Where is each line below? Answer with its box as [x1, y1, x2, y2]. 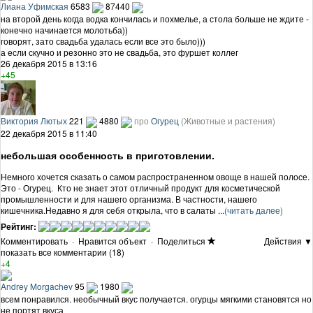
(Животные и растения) [181, 114, 275, 126]
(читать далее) [224, 203, 283, 216]
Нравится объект [78, 234, 147, 247]
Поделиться [157, 234, 205, 247]
